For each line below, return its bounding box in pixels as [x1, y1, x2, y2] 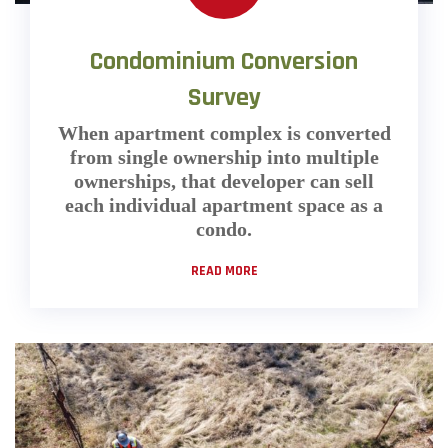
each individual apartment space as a [65, 193, 383, 216]
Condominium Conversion [90, 44, 358, 78]
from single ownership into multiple [69, 145, 379, 168]
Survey [187, 80, 261, 114]
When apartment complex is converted [57, 121, 391, 144]
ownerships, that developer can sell [74, 169, 374, 192]
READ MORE [190, 261, 258, 280]
